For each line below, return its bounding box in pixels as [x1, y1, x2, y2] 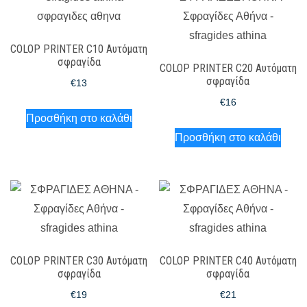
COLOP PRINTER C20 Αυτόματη [159, 62, 297, 75]
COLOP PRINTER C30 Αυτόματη [10, 254, 148, 267]
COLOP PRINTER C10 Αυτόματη [10, 42, 148, 56]
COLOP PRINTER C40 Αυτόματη [159, 254, 297, 267]
